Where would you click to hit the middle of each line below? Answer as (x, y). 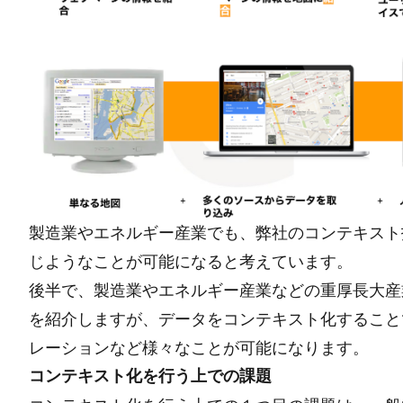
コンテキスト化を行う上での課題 (150, 376)
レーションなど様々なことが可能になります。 (199, 348)
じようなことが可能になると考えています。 (191, 261)
